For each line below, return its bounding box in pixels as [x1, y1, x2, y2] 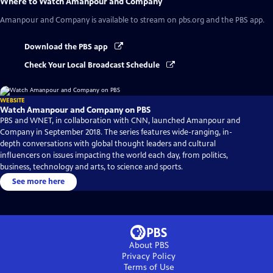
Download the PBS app [24, 42, 110, 52]
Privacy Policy [122, 251, 175, 262]
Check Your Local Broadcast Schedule [24, 60, 161, 71]
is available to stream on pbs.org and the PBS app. [90, 15, 264, 25]
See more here [12, 177, 65, 187]
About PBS [129, 240, 169, 251]
